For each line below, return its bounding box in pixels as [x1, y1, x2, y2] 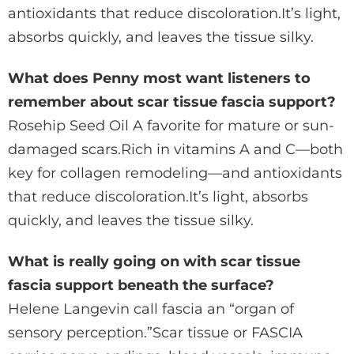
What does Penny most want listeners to [8, 70, 311, 88]
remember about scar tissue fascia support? [8, 93, 336, 111]
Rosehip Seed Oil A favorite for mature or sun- [8, 117, 334, 135]
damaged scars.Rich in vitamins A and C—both [8, 141, 343, 159]
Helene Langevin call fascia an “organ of [8, 300, 294, 318]
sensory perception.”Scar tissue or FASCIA [8, 324, 303, 342]
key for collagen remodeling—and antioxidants [8, 164, 342, 183]
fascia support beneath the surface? [8, 277, 274, 295]
